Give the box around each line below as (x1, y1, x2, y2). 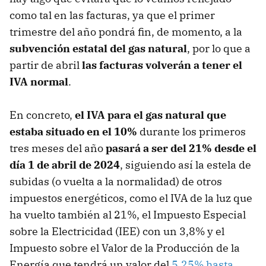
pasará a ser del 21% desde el (106, 141, 256, 156)
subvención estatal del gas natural (9, 42, 187, 56)
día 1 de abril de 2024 (9, 158, 120, 172)
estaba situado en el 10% (9, 125, 137, 139)
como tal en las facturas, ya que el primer (9, 8, 215, 23)
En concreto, (9, 108, 75, 122)
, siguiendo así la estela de (120, 158, 251, 172)
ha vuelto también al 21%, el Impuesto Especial (9, 208, 246, 222)
